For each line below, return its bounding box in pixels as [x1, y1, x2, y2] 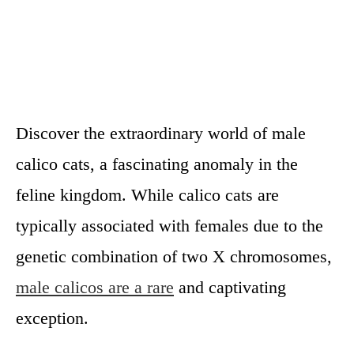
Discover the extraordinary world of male [16, 123, 306, 143]
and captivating [174, 277, 286, 297]
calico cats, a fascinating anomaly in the [16, 154, 298, 174]
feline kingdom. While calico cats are [16, 185, 279, 205]
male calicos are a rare [16, 277, 174, 297]
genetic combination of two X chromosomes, [16, 247, 332, 266]
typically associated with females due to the [16, 216, 323, 235]
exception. [16, 308, 88, 328]
